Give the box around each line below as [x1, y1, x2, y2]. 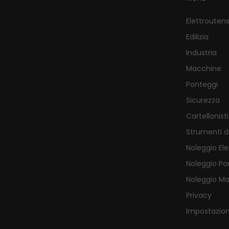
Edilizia [186, 32, 209, 42]
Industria [186, 48, 217, 58]
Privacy [186, 190, 212, 200]
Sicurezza [186, 95, 220, 105]
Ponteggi [186, 79, 218, 89]
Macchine [186, 63, 221, 74]
